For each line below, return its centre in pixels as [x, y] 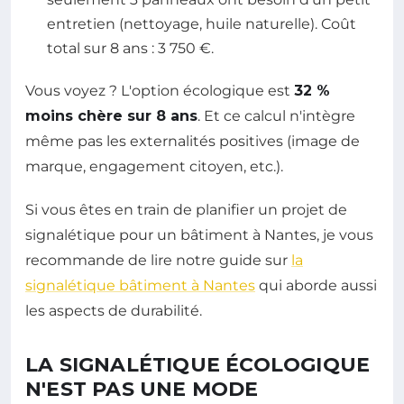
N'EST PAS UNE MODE [142, 389]
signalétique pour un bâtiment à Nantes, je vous [199, 234]
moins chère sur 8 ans [111, 115]
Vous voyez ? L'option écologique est [160, 90]
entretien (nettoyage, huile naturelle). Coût [202, 23]
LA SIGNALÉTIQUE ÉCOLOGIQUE [198, 364]
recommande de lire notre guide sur [158, 260]
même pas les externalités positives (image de [193, 141]
